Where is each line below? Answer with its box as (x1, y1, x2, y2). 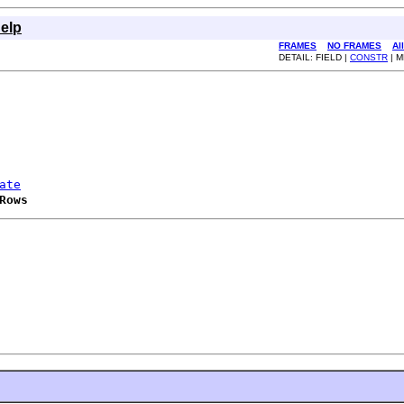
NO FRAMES (327, 41, 381, 50)
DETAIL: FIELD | (279, 52, 350, 62)
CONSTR (350, 52, 388, 62)
